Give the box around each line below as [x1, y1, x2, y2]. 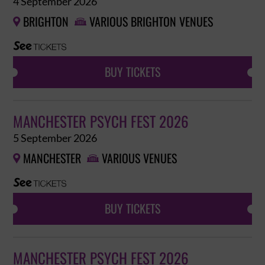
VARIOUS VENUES [102, 151, 177, 166]
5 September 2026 [13, 132, 98, 144]
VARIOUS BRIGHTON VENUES [89, 14, 214, 30]
